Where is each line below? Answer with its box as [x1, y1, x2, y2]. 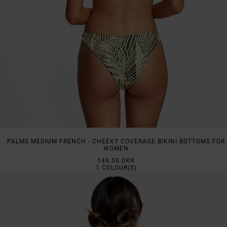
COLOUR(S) [99, 164, 137, 171]
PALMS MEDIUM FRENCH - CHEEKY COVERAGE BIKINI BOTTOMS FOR [7, 137, 225, 145]
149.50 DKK [97, 157, 135, 164]
